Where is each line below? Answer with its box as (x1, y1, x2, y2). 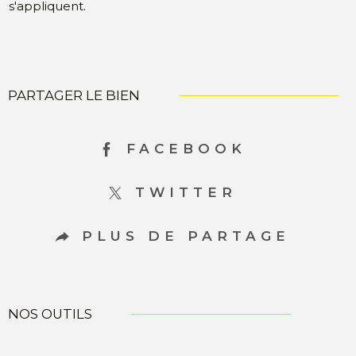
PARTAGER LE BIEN (8, 87, 140, 104)
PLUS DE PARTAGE (82, 228, 290, 245)
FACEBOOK (126, 141, 246, 157)
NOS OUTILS (8, 306, 92, 323)
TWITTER (135, 184, 237, 201)
